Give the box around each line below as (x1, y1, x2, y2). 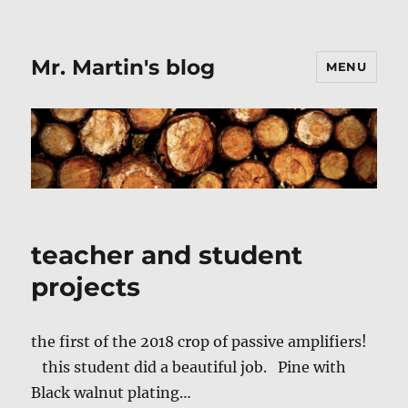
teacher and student (31, 240, 303, 271)
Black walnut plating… (31, 383, 192, 403)
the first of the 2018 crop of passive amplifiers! (31, 332, 368, 352)
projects (31, 271, 141, 303)
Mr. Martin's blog (31, 54, 216, 80)
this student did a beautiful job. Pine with (31, 358, 347, 377)
